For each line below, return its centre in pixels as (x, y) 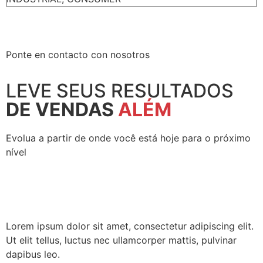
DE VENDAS (60, 109)
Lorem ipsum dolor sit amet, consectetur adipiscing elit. (130, 226)
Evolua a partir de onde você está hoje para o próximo (128, 138)
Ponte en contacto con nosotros (78, 54)
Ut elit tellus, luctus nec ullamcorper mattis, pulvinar (121, 240)
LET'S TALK (131, 193)
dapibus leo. (33, 254)
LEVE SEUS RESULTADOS (120, 90)
